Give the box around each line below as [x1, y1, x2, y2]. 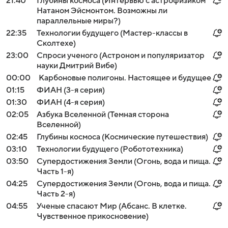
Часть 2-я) [37, 189, 75, 198]
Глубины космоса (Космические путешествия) [37, 132, 208, 141]
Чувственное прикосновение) [37, 212, 149, 221]
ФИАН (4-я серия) [37, 98, 105, 107]
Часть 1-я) [37, 167, 74, 176]
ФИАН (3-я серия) [37, 85, 105, 95]
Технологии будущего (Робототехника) [37, 145, 183, 154]
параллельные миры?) [37, 16, 121, 25]
